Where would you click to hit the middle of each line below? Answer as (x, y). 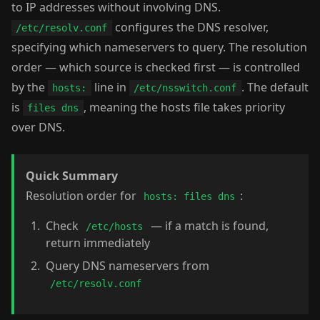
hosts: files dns (190, 196)
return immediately (98, 243)
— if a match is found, (208, 226)
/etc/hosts (115, 226)
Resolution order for (82, 196)
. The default (275, 87)
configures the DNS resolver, (190, 27)
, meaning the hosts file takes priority (184, 107)
